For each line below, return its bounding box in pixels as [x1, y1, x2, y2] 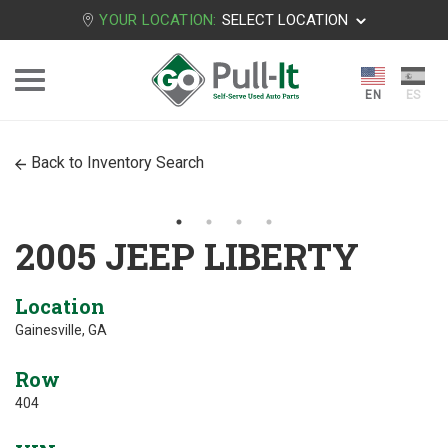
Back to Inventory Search [31, 153, 204, 172]
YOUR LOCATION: [99, 11, 217, 29]
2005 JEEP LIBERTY [15, 232, 359, 280]
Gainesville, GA [15, 322, 107, 338]
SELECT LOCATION [221, 11, 348, 29]
